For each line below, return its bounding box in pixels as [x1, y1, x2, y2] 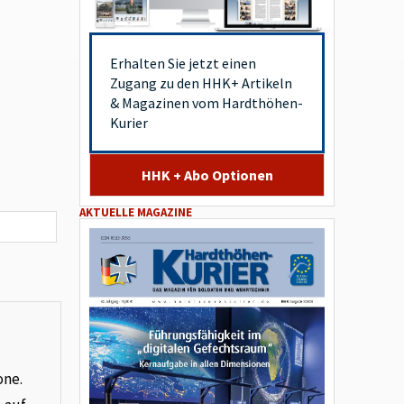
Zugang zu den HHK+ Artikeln [110, 73, 293, 92]
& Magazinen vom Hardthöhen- [110, 93, 304, 112]
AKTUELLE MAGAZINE [79, 204, 193, 220]
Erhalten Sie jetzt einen [110, 53, 257, 72]
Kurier [110, 113, 149, 132]
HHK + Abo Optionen [141, 165, 273, 184]
